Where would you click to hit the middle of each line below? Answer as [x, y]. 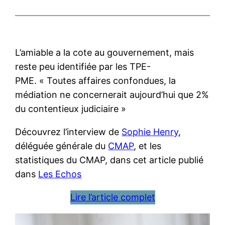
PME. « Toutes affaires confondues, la [96, 80]
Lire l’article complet [113, 197]
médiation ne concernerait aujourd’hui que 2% [112, 94]
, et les [148, 146]
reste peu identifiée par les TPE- [83, 66]
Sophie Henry [150, 132]
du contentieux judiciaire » [71, 108]
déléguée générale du [62, 146]
